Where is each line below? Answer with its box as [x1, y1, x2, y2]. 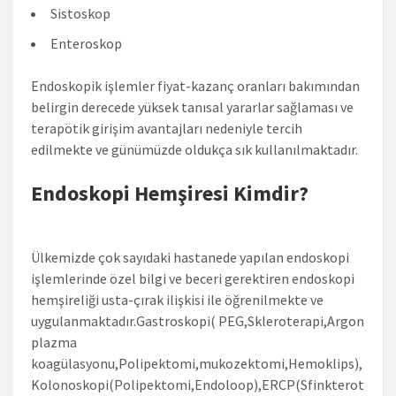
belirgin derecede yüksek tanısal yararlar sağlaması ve [31, 97, 354, 116]
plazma [31, 332, 77, 351]
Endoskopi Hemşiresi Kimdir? [31, 179, 308, 207]
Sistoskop [50, 4, 110, 22]
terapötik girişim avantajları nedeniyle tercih [31, 118, 302, 137]
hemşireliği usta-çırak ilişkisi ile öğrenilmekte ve [31, 290, 324, 308]
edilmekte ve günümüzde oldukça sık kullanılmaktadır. [31, 140, 358, 158]
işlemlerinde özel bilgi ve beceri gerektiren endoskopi [31, 269, 354, 287]
